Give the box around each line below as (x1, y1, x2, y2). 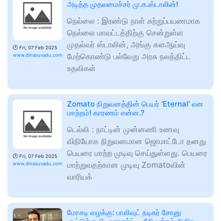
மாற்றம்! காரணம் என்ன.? (67, 108, 145, 118)
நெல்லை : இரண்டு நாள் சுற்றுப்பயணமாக (67, 16, 200, 26)
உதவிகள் (67, 63, 96, 74)
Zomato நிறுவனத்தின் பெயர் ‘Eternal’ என (67, 99, 203, 109)
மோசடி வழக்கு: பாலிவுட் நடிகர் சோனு (67, 208, 181, 218)
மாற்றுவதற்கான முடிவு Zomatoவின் (67, 160, 185, 170)
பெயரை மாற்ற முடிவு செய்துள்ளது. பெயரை (67, 148, 207, 158)
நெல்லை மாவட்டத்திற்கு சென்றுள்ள (67, 28, 184, 38)
